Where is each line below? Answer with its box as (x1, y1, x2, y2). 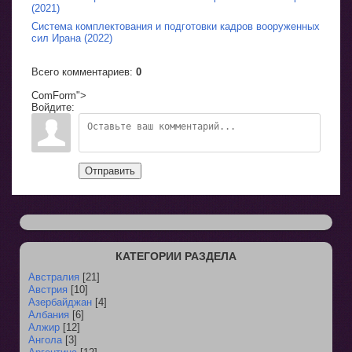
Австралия (28, 271, 79, 283)
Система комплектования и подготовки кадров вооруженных (31, 20, 320, 32)
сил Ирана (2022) (31, 32, 112, 44)
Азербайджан (28, 296, 92, 308)
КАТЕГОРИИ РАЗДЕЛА (115, 250, 236, 262)
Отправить (85, 165, 135, 177)
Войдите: (31, 101, 75, 113)
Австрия (28, 284, 68, 295)
